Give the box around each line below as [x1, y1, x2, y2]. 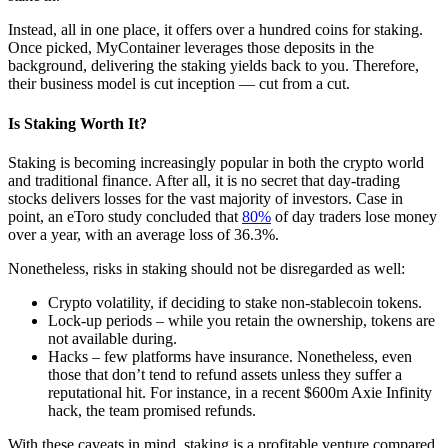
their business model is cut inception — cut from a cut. [8, 75, 350, 93]
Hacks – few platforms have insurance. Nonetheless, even [48, 347, 412, 365]
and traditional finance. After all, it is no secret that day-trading [8, 171, 400, 189]
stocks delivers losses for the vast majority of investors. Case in [8, 189, 403, 207]
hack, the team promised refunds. [48, 401, 256, 419]
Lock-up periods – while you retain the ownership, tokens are [48, 311, 435, 329]
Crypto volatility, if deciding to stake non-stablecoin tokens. [48, 293, 422, 311]
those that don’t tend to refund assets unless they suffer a [48, 365, 402, 383]
